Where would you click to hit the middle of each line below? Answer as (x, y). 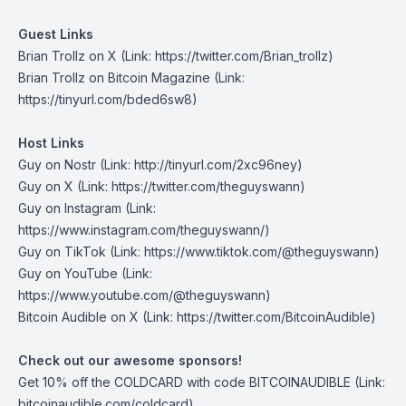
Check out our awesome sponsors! (130, 360)
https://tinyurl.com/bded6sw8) (108, 99)
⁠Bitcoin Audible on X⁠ (78, 317)
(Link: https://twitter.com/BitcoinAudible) (257, 317)
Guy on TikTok (62, 251)
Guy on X (48, 186)
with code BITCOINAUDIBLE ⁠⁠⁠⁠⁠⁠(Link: (284, 382)
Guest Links (56, 34)
